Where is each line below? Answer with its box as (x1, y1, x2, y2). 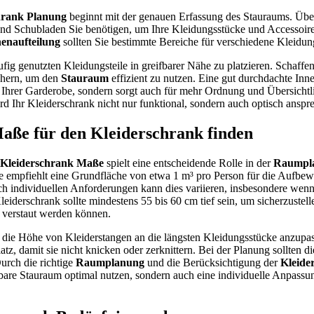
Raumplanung (76, 256, 144, 268)
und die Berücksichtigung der (144, 256, 280, 268)
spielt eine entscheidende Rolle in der (104, 156, 273, 169)
